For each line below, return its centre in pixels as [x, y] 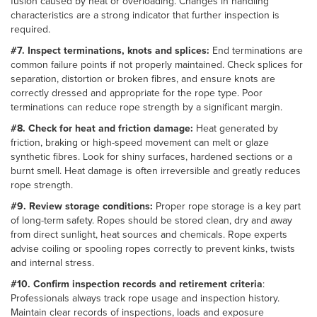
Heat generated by [236, 128]
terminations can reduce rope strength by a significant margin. [146, 106]
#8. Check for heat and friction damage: [102, 128]
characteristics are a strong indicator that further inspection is [145, 15]
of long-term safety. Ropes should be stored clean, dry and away [151, 220]
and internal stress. [52, 262]
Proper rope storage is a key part [228, 206]
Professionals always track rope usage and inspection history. [145, 298]
